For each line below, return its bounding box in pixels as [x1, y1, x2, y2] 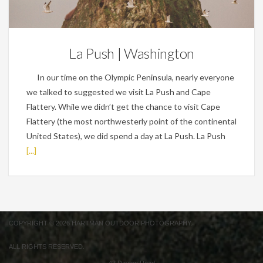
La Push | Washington [69, 44, 194, 62]
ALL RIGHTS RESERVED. [9, 242, 85, 250]
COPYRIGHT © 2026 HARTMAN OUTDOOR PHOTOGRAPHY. [9, 219, 193, 227]
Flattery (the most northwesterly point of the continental [26, 116, 237, 126]
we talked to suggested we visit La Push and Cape [26, 86, 211, 97]
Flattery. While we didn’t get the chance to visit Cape [26, 101, 220, 112]
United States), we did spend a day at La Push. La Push [26, 130, 225, 141]
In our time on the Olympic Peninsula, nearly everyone [26, 72, 234, 82]
